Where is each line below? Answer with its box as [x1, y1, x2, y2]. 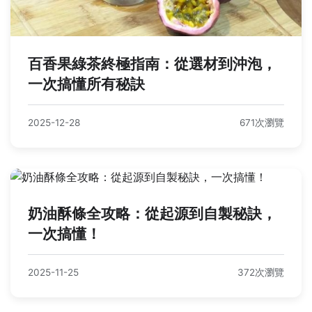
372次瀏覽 [237, 266, 284, 278]
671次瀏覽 [240, 116, 284, 128]
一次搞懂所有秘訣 [28, 75, 145, 93]
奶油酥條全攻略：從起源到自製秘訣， [28, 204, 276, 222]
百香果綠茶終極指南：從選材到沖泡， [28, 54, 276, 72]
